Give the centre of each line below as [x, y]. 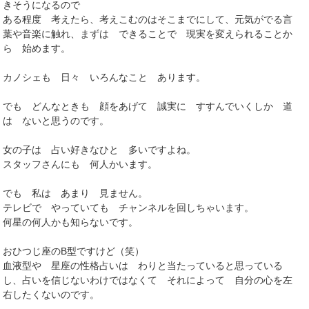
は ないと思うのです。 [56, 120]
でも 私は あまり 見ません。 [76, 193]
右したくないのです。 [51, 294]
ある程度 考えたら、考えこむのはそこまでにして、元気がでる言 [148, 19]
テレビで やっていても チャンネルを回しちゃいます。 [129, 207]
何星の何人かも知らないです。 [71, 222]
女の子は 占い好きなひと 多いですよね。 [100, 149]
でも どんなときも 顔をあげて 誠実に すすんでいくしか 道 [148, 106]
